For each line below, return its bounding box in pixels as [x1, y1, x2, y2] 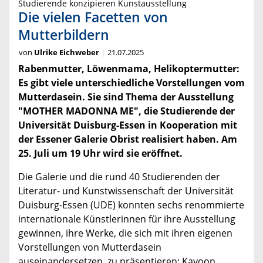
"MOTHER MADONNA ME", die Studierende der [18, 104, 235, 118]
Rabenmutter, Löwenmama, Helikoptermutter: [18, 62, 240, 76]
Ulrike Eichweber [34, 47, 99, 58]
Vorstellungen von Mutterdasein [18, 241, 161, 254]
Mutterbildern [18, 25, 109, 45]
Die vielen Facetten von [18, 8, 168, 27]
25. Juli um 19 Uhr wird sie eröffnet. [18, 147, 183, 160]
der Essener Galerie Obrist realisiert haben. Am [18, 133, 237, 146]
